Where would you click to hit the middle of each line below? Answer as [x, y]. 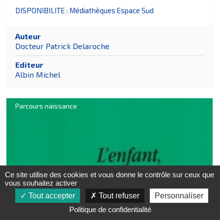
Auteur [28, 36]
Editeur [29, 64]
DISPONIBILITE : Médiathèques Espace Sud [85, 11]
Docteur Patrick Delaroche [63, 46]
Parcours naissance [46, 106]
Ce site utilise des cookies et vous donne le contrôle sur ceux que [110, 175]
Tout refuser [118, 196]
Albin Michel [38, 75]
